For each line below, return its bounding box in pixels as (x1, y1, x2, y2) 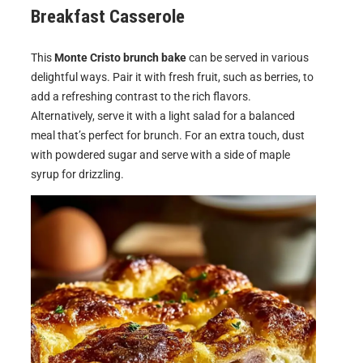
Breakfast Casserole (31, 5, 185, 28)
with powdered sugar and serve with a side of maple (31, 147, 290, 161)
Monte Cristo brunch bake (54, 50, 186, 64)
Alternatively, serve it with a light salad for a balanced (31, 109, 295, 122)
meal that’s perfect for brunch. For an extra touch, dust (31, 128, 305, 142)
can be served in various (186, 50, 309, 64)
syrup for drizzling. (31, 167, 124, 181)
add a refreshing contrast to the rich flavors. (31, 89, 251, 103)
